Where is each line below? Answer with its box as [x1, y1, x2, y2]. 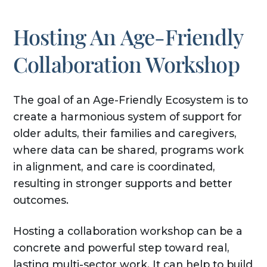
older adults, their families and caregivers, [13, 127, 237, 140]
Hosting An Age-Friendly [13, 22, 243, 51]
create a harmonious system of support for [13, 110, 242, 123]
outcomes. [13, 194, 69, 207]
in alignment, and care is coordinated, [13, 160, 215, 173]
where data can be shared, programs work [13, 144, 244, 157]
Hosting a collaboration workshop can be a [13, 225, 243, 238]
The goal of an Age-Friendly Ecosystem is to [13, 94, 248, 107]
